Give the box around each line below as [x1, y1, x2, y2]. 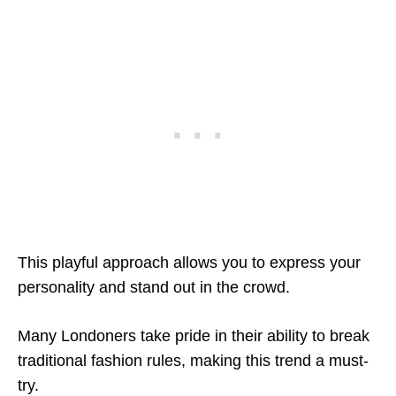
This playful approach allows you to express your [18, 254, 361, 271]
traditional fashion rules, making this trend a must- [18, 352, 369, 369]
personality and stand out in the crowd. [18, 278, 290, 296]
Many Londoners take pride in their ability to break [18, 327, 369, 345]
